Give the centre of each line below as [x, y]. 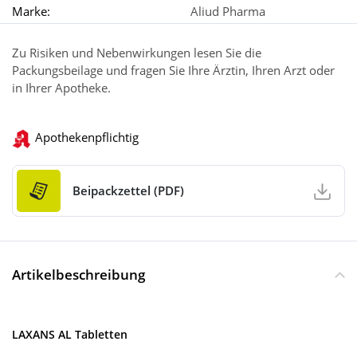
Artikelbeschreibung [78, 274]
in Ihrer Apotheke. [61, 88]
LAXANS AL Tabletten [70, 334]
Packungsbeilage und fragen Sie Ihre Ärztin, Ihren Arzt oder [173, 71]
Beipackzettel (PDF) [128, 191]
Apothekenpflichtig [87, 137]
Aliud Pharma [228, 12]
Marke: [31, 12]
